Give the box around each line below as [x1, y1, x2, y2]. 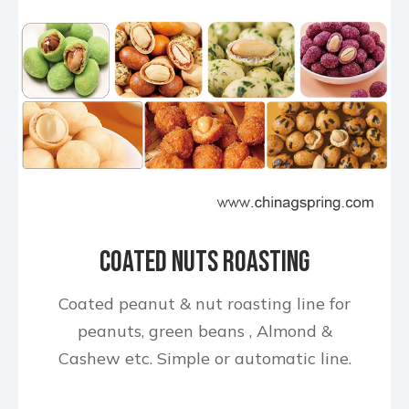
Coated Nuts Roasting [100, 245, 309, 280]
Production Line [128, 272, 281, 308]
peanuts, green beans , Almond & [77, 320, 332, 341]
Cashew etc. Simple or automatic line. [58, 348, 351, 369]
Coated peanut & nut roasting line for [58, 293, 351, 314]
